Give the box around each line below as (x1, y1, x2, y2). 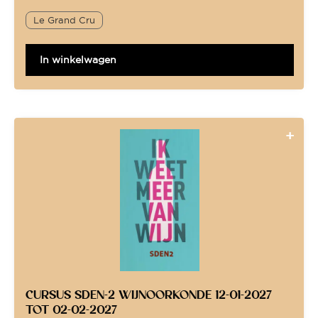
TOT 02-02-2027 (26, 302, 118, 317)
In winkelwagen (40, 53, 116, 66)
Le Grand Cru (33, 13, 95, 26)
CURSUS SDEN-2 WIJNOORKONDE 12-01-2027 (26, 287, 273, 302)
